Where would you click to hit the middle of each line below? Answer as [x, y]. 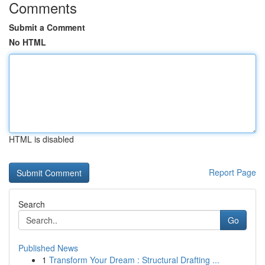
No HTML [28, 42]
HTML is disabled [41, 139]
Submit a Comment [47, 27]
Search [32, 204]
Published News [48, 248]
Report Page [232, 172]
